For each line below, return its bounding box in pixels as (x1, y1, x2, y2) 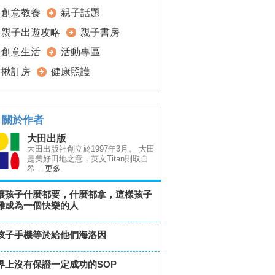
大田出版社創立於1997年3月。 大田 (27, 144, 155, 153)
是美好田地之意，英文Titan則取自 (27, 154, 149, 163)
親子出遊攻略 (1, 27, 60, 37)
